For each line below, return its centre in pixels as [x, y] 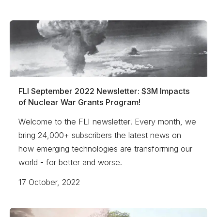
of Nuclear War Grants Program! [80, 102]
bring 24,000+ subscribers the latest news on [100, 135]
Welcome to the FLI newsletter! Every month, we [108, 121]
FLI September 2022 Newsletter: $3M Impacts [104, 91]
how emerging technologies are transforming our [106, 148]
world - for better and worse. [70, 162]
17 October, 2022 [49, 182]
